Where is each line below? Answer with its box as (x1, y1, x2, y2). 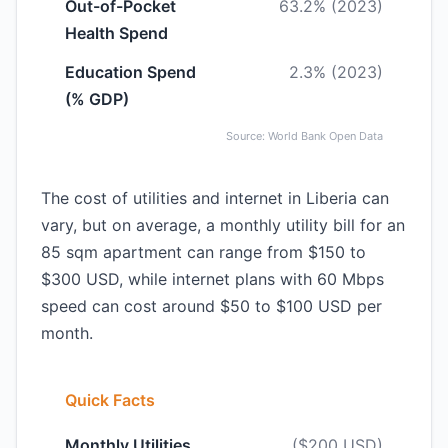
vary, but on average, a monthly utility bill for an (41, 215, 405, 235)
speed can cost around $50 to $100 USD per (41, 296, 382, 316)
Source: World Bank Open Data (226, 129, 383, 143)
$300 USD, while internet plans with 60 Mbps (41, 269, 384, 289)
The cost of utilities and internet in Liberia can (41, 188, 389, 208)
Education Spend (65, 62, 196, 82)
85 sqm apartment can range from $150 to (41, 242, 366, 262)
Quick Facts (65, 390, 155, 410)
